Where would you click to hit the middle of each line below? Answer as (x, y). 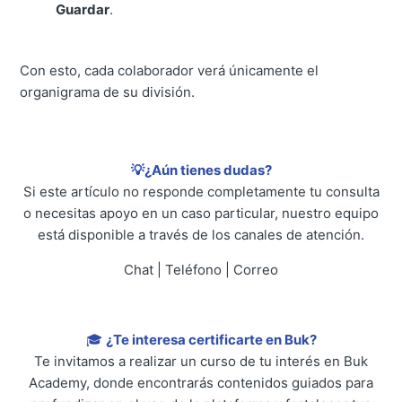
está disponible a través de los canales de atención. (201, 234)
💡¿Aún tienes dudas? (201, 170)
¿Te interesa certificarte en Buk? (211, 339)
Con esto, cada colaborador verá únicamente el (170, 70)
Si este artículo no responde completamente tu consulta (201, 191)
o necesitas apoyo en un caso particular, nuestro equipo (201, 213)
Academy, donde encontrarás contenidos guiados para (201, 382)
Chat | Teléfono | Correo (201, 269)
